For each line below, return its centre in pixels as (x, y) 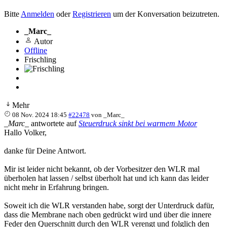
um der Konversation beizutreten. (165, 14)
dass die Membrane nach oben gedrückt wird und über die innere (108, 215)
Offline (36, 51)
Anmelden (37, 14)
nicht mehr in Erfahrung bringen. (56, 187)
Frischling (40, 60)
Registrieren (92, 14)
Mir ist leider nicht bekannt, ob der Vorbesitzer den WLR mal (102, 169)
